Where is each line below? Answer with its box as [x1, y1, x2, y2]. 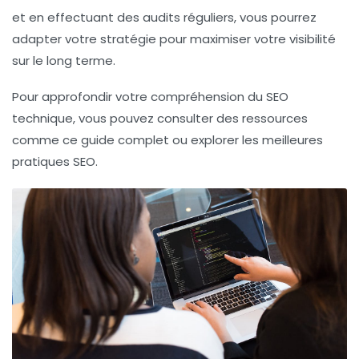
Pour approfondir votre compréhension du [12, 87, 266, 105]
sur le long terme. [12, 51, 115, 69]
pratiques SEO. [12, 152, 98, 170]
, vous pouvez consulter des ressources [73, 109, 308, 127]
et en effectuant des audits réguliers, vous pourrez [12, 8, 317, 26]
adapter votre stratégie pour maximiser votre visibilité [12, 30, 336, 47]
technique [12, 109, 73, 127]
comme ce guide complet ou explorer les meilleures [12, 131, 323, 148]
